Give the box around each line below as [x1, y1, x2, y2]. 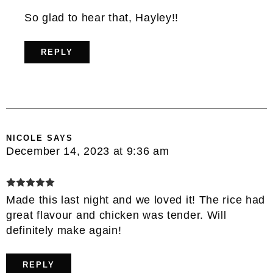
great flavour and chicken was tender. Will [6, 208, 227, 221]
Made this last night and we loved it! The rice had [6, 193, 266, 206]
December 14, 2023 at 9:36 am [6, 144, 169, 157]
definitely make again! [6, 224, 122, 236]
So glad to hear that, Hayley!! [24, 11, 179, 24]
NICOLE [6, 133, 43, 143]
